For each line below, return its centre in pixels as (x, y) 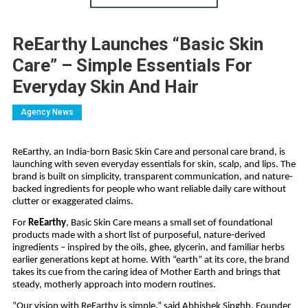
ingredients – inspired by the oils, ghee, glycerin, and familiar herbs (148, 248)
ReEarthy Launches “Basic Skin (137, 44)
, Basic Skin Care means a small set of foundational (169, 223)
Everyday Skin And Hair (105, 86)
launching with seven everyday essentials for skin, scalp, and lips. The (154, 164)
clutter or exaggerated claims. (73, 201)
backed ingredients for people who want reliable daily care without (149, 189)
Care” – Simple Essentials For (132, 65)
